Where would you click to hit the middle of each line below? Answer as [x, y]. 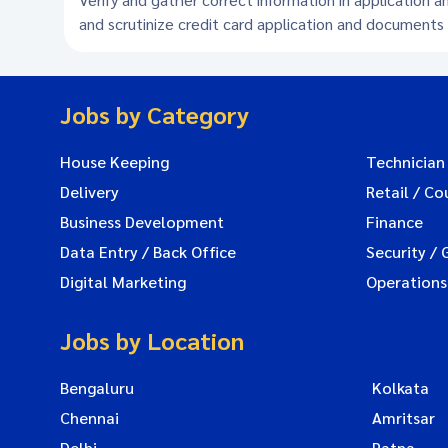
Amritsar [403, 417]
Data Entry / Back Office [148, 251]
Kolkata [400, 387]
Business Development [142, 221]
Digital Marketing [123, 281]
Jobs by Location [152, 340]
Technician [405, 161]
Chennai [89, 417]
